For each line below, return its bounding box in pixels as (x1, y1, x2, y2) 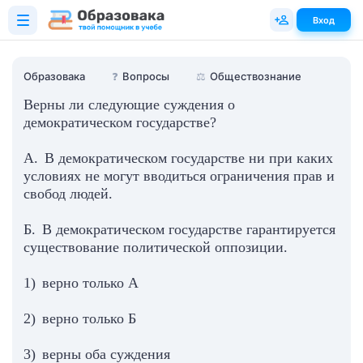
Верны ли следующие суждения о (23, 96, 235, 113)
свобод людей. (23, 186, 113, 202)
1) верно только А (23, 275, 139, 291)
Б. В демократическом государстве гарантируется (23, 221, 335, 237)
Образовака (23, 70, 85, 83)
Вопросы (122, 70, 169, 83)
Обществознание (210, 70, 301, 83)
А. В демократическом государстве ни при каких (23, 150, 333, 166)
